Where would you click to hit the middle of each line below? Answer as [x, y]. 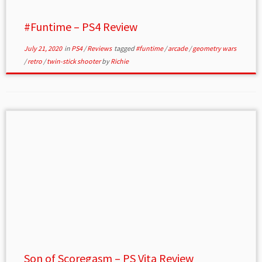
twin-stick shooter [74, 61]
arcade [178, 48]
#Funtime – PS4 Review [80, 27]
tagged [124, 48]
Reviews [100, 48]
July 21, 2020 [43, 48]
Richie [119, 61]
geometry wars [214, 48]
